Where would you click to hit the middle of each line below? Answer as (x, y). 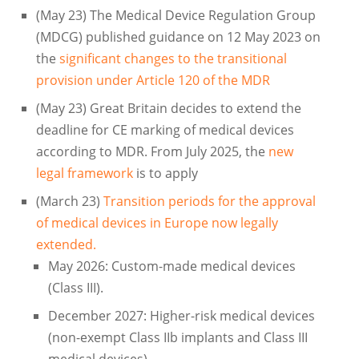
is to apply (167, 173)
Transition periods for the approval (209, 202)
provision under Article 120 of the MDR (153, 81)
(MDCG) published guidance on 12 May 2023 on (178, 37)
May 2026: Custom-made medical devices (171, 266)
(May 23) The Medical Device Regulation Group (175, 16)
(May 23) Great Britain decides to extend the (168, 109)
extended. (66, 245)
